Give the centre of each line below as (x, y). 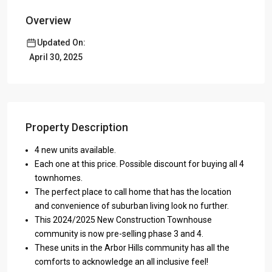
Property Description (77, 127)
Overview (48, 20)
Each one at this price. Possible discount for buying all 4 (139, 164)
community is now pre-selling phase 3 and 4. (119, 234)
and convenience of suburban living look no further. (132, 206)
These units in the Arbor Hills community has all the (132, 248)
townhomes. (59, 178)
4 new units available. (75, 150)
